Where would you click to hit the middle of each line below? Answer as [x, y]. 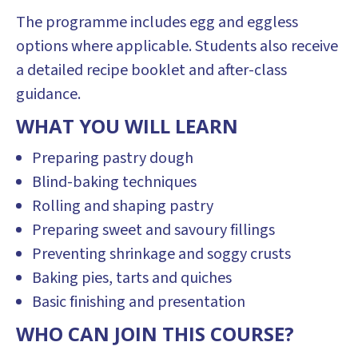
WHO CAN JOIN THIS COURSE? [155, 334]
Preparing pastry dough [113, 158]
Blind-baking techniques [114, 182]
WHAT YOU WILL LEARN [127, 126]
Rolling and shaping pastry [123, 206]
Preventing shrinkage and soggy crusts [161, 254]
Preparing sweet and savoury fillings [153, 230]
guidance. [48, 94]
